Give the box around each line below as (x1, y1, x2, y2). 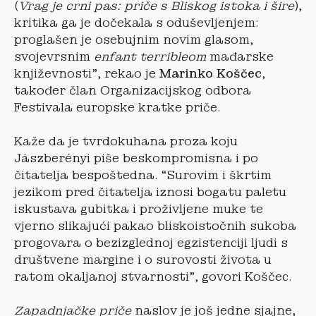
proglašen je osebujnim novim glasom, (14, 32, 253, 47)
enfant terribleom (94, 49, 206, 64)
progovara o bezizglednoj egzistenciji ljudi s (14, 235, 288, 250)
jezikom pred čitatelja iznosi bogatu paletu (14, 184, 286, 200)
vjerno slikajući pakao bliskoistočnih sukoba (14, 218, 296, 233)
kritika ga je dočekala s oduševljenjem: (14, 15, 258, 30)
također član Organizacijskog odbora (14, 83, 251, 98)
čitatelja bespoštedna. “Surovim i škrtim (14, 167, 272, 183)
